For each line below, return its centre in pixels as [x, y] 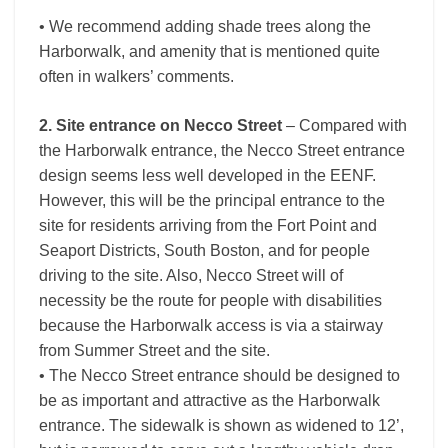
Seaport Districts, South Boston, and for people [204, 250]
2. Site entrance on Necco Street [162, 125]
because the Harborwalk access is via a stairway [211, 325]
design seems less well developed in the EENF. [207, 175]
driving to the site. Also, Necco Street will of [191, 275]
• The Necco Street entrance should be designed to [219, 375]
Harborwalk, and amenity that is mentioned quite [209, 51]
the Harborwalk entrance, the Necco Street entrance [222, 150]
